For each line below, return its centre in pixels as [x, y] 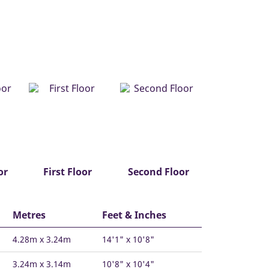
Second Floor [159, 172]
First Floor [67, 172]
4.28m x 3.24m [42, 240]
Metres [29, 215]
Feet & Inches [134, 215]
